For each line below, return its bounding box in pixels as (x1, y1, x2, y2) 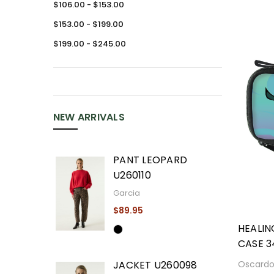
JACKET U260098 (113, 257, 198, 272)
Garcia (113, 187, 141, 199)
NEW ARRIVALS (53, 110, 125, 125)
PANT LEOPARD (113, 152, 188, 167)
